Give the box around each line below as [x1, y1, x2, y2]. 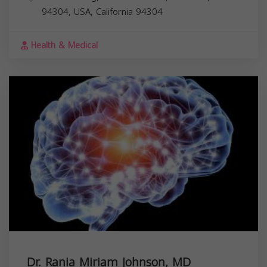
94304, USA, [42, 3, 96, 20]
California [96, 3, 133, 20]
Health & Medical [28, 37, 98, 54]
